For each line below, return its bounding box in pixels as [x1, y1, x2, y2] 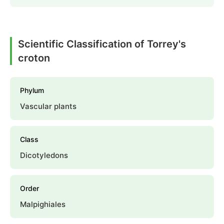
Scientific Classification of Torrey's [18, 38, 186, 50]
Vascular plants [20, 101, 76, 111]
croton [18, 52, 50, 64]
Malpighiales [20, 199, 65, 209]
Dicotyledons [20, 150, 68, 160]
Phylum [20, 86, 44, 95]
